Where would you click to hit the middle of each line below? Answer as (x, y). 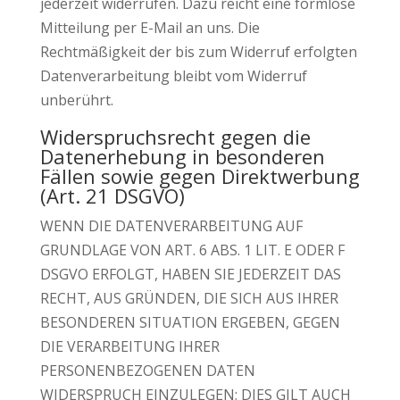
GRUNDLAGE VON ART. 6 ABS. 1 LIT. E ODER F (192, 250)
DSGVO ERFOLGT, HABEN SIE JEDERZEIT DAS (190, 274)
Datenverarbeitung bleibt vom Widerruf (173, 76)
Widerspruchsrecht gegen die (175, 137)
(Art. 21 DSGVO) (112, 196)
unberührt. (76, 100)
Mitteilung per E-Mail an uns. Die (150, 28)
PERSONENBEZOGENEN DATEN (147, 371)
